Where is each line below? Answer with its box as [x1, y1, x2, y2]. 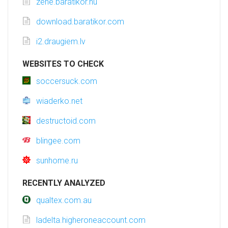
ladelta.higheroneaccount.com [36, 215, 146, 225]
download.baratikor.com [36, 17, 124, 27]
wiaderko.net [36, 96, 82, 106]
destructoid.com [36, 116, 96, 126]
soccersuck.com [36, 76, 97, 87]
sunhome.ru [36, 156, 78, 166]
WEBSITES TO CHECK [22, 59, 104, 69]
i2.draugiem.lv [36, 37, 85, 47]
